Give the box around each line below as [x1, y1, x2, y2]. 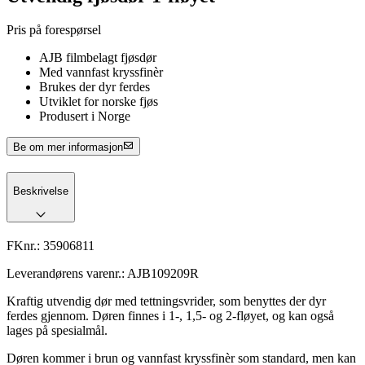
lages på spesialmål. [7, 323, 108, 338]
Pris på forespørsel [7, 23, 101, 37]
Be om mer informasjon [13, 140, 123, 153]
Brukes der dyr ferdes [39, 80, 150, 95]
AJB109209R [127, 266, 199, 281]
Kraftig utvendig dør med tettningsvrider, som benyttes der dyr [7, 294, 326, 309]
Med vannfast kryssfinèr [39, 65, 163, 80]
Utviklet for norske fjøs [39, 95, 158, 109]
